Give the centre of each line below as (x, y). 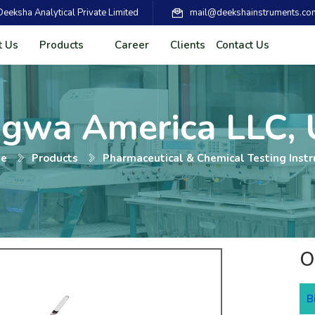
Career (131, 45)
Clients (187, 45)
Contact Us (242, 45)
